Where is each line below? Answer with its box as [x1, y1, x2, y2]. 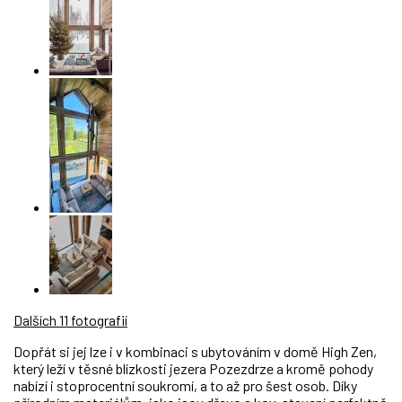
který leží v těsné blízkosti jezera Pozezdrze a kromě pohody [13, 360, 373, 378]
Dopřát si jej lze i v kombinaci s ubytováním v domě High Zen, [13, 343, 377, 361]
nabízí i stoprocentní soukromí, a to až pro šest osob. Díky [13, 377, 357, 395]
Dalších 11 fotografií [13, 311, 127, 329]
